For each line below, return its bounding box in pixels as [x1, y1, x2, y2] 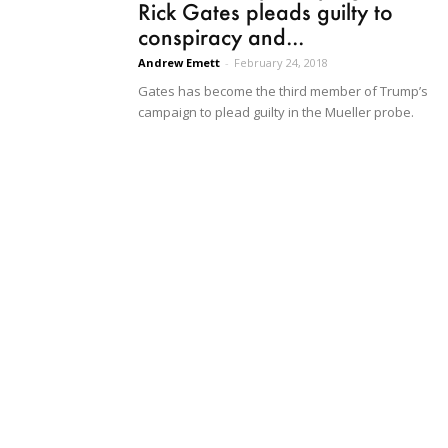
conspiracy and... [138, 22, 304, 50]
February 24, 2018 [234, 54, 328, 70]
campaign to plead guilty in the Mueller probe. [138, 102, 414, 121]
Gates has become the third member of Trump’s [138, 81, 428, 100]
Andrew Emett [138, 54, 220, 70]
